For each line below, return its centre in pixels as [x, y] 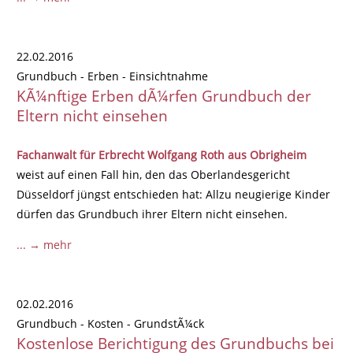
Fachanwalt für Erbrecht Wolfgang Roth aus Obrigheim [162, 154]
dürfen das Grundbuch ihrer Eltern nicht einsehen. [152, 214]
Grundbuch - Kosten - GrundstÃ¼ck [111, 324]
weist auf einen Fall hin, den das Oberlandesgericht [154, 174]
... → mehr [45, 245]
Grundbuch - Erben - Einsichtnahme [113, 76]
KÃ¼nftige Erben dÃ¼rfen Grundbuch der [164, 96]
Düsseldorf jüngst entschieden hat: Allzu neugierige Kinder [174, 194]
